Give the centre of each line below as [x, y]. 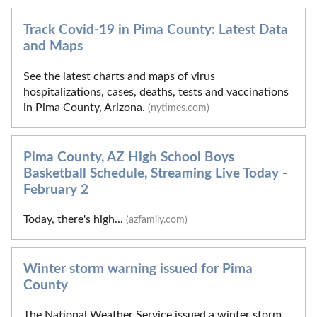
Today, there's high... [75, 219]
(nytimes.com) [179, 108]
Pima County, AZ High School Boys [129, 157]
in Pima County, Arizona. [86, 107]
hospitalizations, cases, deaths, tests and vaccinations [156, 92]
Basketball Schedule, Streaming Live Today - [155, 173]
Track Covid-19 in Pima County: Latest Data [156, 30]
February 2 [56, 190]
